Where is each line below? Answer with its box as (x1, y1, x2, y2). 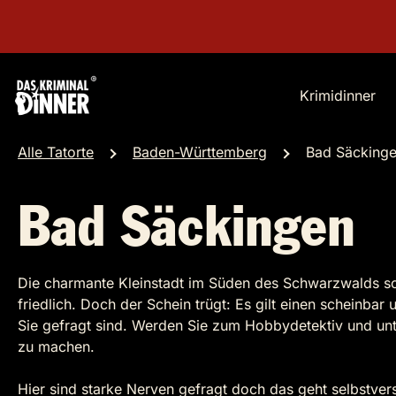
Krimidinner (300, 87, 376, 104)
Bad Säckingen (18, 204, 355, 255)
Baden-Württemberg (133, 143, 267, 161)
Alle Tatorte (18, 143, 94, 161)
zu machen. (18, 338, 99, 355)
